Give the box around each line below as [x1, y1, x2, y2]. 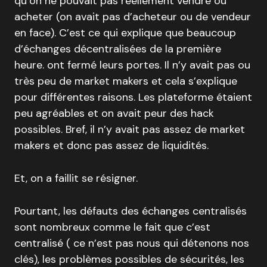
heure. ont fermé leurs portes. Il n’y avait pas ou [14, 58, 250, 72]
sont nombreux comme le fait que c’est [14, 220, 210, 234]
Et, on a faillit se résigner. [14, 171, 138, 185]
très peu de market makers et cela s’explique [14, 74, 237, 88]
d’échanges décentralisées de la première [14, 42, 221, 56]
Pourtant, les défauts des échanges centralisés [14, 204, 247, 218]
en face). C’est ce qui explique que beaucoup [14, 26, 236, 40]
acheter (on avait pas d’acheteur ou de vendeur [14, 10, 251, 24]
